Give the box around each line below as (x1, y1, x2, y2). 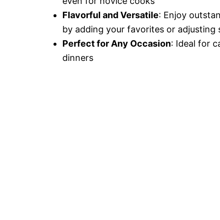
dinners (62, 53, 93, 63)
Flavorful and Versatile (62, 10, 159, 20)
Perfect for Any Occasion (62, 38, 171, 49)
